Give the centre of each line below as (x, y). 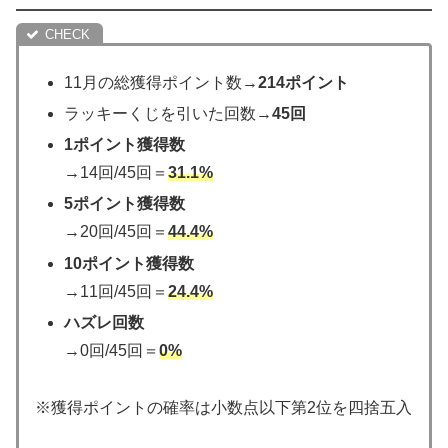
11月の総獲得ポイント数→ (161, 82)
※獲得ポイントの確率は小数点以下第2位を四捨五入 (223, 407)
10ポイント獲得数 (129, 263)
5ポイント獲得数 (125, 204)
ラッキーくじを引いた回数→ (168, 113)
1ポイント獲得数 (125, 145)
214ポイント (304, 82)
